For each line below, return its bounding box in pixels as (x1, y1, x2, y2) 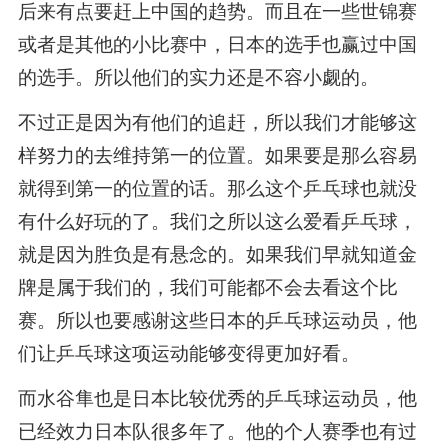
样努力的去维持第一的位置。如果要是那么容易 (17, 144, 417, 166)
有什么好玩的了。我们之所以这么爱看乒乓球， (17, 210, 417, 232)
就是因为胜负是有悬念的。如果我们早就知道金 (17, 243, 417, 265)
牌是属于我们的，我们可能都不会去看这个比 (17, 276, 398, 298)
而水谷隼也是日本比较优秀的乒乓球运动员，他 (17, 387, 417, 409)
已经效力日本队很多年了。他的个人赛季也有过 (17, 420, 417, 442)
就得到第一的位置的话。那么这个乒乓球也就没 (17, 177, 417, 199)
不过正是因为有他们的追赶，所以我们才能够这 (17, 111, 417, 133)
